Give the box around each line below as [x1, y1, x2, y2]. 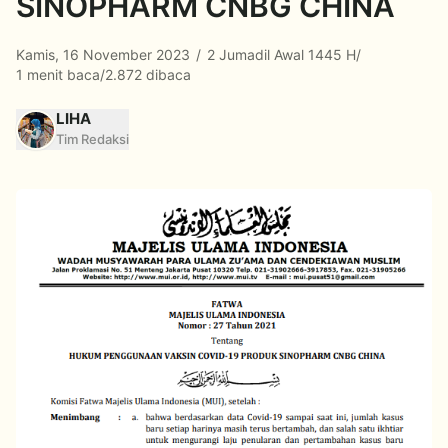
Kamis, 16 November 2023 [16, 46, 194, 63]
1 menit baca [16, 66, 100, 83]
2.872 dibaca [105, 66, 191, 83]
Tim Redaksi [56, 131, 129, 147]
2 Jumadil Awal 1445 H [203, 46, 356, 63]
